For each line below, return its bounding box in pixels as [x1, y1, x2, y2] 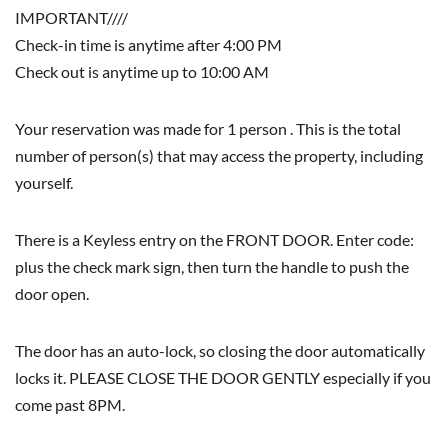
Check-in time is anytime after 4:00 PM [15, 34, 282, 54]
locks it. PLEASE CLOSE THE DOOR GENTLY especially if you [15, 367, 431, 387]
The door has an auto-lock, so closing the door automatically [15, 340, 425, 360]
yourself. [15, 172, 73, 192]
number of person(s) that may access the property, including [15, 145, 423, 165]
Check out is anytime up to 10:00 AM [15, 61, 269, 81]
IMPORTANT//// [15, 7, 128, 27]
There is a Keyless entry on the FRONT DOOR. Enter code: [15, 229, 414, 249]
